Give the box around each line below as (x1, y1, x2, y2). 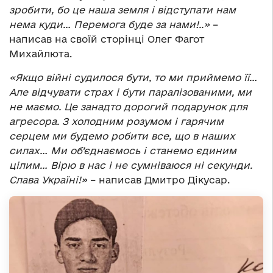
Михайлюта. (9, 48, 72, 59)
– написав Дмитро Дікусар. (87, 174, 230, 185)
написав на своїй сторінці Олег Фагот (9, 33, 205, 44)
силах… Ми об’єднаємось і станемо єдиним (9, 144, 236, 156)
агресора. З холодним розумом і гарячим (9, 115, 224, 127)
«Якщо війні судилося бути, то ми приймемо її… (9, 71, 257, 83)
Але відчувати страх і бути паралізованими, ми (9, 86, 252, 97)
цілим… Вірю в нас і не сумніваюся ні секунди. (9, 159, 252, 171)
